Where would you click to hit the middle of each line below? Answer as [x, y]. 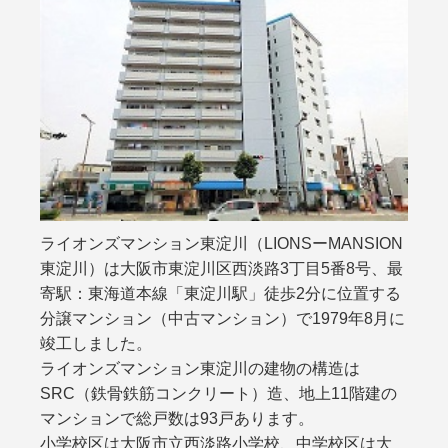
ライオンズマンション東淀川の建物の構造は [200, 368]
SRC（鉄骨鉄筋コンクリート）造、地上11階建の [219, 393]
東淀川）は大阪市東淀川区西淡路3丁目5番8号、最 [222, 268]
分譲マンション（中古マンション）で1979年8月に [223, 318]
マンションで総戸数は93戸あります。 [177, 418]
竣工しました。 [96, 343]
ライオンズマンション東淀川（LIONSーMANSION [222, 243]
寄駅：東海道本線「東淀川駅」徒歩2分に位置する [221, 293]
